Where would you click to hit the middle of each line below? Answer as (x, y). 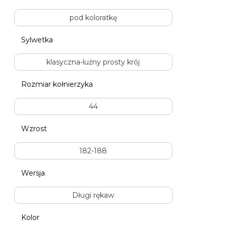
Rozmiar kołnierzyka (57, 84)
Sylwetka (37, 40)
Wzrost (34, 128)
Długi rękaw (93, 195)
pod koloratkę (93, 17)
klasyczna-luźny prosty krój (93, 62)
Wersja (33, 173)
